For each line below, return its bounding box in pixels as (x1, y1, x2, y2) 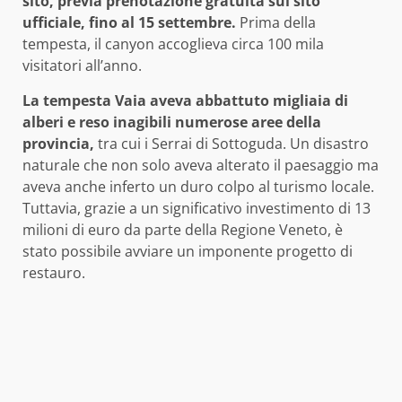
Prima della (236, 13, 316, 33)
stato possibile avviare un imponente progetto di (22, 241, 353, 262)
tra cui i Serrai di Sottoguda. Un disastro (94, 134, 369, 154)
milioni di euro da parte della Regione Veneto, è (22, 220, 343, 240)
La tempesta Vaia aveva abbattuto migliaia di (22, 91, 348, 111)
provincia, (22, 134, 94, 154)
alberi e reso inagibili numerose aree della (22, 112, 321, 133)
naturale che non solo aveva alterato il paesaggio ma (22, 155, 379, 176)
